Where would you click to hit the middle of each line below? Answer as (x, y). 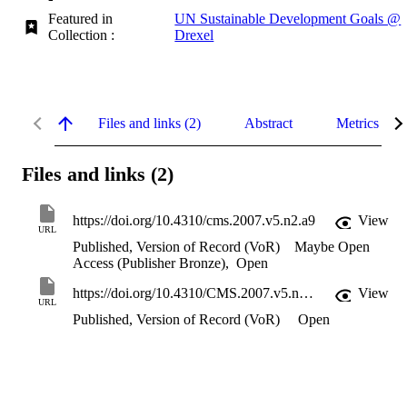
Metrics (357, 123)
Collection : (85, 35)
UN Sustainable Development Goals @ (288, 18)
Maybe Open (332, 247)
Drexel (194, 35)
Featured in (81, 18)
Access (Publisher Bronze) (149, 263)
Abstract (268, 123)
